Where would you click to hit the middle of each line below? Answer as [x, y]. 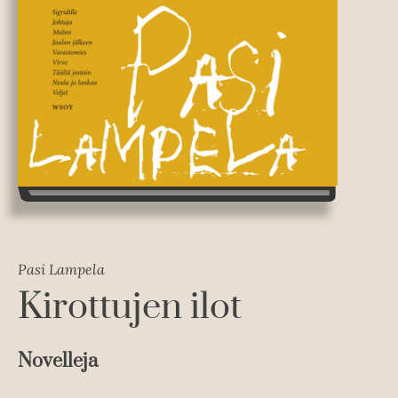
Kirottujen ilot [130, 308]
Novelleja [58, 362]
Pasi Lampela [61, 270]
